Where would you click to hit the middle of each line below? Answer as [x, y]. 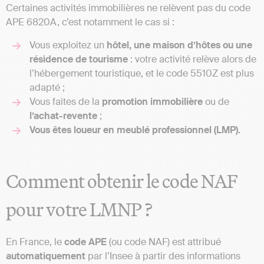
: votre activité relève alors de [192, 59]
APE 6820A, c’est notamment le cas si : [91, 22]
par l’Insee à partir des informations [163, 256]
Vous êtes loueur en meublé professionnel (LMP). [135, 130]
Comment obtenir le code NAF [122, 181]
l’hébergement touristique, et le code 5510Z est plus [142, 73]
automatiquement [46, 256]
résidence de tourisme [79, 59]
